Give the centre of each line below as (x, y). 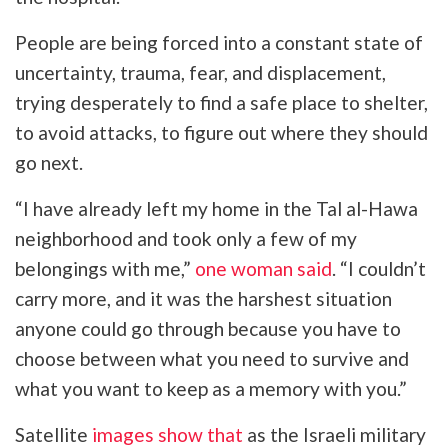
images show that (167, 434)
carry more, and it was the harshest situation (203, 298)
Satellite (53, 434)
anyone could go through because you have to (208, 328)
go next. (51, 162)
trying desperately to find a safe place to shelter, (221, 102)
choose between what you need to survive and (212, 358)
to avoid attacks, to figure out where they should (221, 132)
